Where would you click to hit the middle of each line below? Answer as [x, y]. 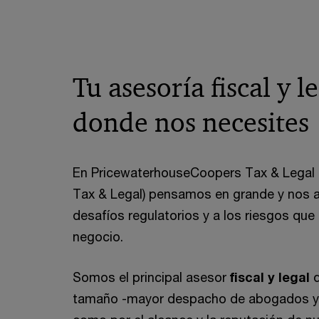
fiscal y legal [270, 277]
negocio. [98, 236]
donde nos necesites [191, 122]
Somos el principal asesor [151, 277]
